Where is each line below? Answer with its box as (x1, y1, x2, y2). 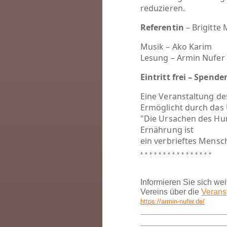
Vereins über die (140, 187, 201, 196)
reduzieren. (140, 3, 185, 14)
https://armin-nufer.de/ (140, 198, 205, 205)
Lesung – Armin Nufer (140, 52, 225, 63)
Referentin (140, 22, 184, 33)
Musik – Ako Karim (140, 41, 212, 52)
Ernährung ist (140, 124, 194, 135)
